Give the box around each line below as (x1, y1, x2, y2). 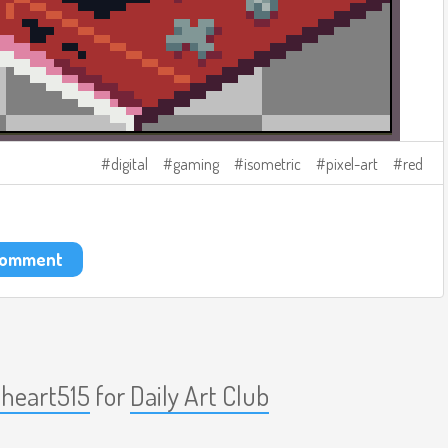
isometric (244, 154, 301, 174)
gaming (173, 154, 219, 174)
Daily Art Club (130, 378, 269, 412)
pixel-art (326, 154, 378, 174)
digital (111, 154, 148, 174)
